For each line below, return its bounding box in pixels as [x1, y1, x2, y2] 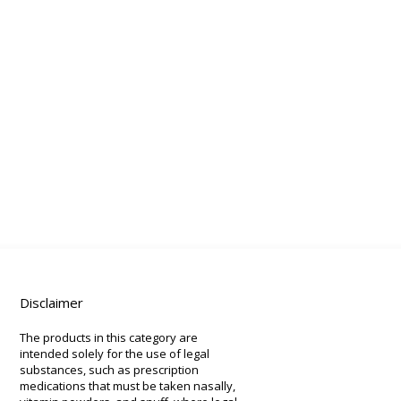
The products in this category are [20, 328, 198, 346]
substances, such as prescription [20, 361, 199, 378]
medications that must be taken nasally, [20, 377, 235, 394]
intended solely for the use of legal [20, 345, 209, 362]
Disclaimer [20, 293, 83, 311]
